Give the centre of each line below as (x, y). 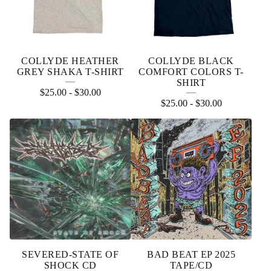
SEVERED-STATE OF (70, 254)
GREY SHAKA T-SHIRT (70, 72)
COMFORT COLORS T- (191, 72)
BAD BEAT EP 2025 (191, 254)
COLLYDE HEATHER (70, 61)
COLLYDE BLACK (191, 61)
